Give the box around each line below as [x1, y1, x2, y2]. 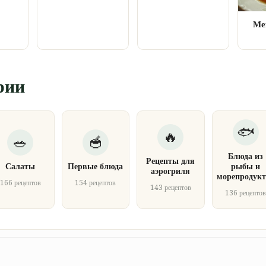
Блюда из [228, 151, 264, 161]
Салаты [5, 161, 36, 171]
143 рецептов [150, 183, 191, 192]
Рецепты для [146, 156, 195, 166]
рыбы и [231, 161, 261, 171]
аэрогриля [151, 166, 191, 176]
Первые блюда [68, 161, 123, 171]
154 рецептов [75, 178, 116, 187]
